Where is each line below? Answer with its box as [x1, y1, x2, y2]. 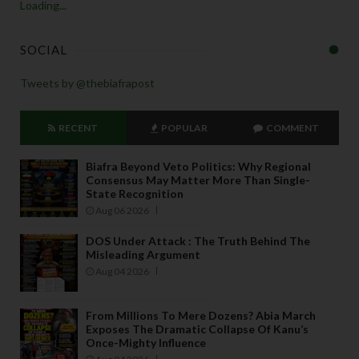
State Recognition [86, 186, 184, 200]
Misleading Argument [86, 247, 200, 261]
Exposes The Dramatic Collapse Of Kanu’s [86, 321, 309, 336]
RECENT [57, 121, 99, 134]
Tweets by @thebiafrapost [20, 75, 155, 90]
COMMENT [264, 121, 319, 134]
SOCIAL [20, 42, 67, 57]
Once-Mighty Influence [86, 335, 206, 349]
